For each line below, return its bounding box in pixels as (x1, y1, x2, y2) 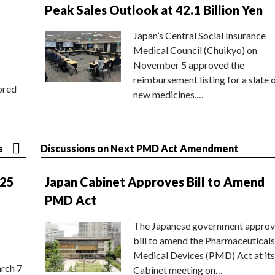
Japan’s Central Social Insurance (133, 29, 266, 41)
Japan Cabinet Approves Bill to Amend (45, 174, 265, 189)
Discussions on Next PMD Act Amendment (41, 142, 239, 154)
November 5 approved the (133, 58, 244, 71)
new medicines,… (133, 88, 204, 100)
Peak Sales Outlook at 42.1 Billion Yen (45, 2, 263, 17)
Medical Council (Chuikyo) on (133, 44, 257, 56)
